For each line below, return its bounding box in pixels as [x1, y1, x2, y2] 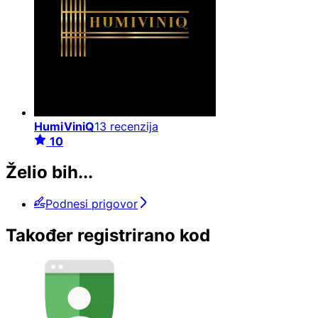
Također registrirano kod [6, 225, 210, 246]
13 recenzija [94, 119, 158, 133]
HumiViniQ [34, 119, 94, 133]
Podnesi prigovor [45, 197, 138, 212]
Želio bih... [6, 162, 93, 183]
